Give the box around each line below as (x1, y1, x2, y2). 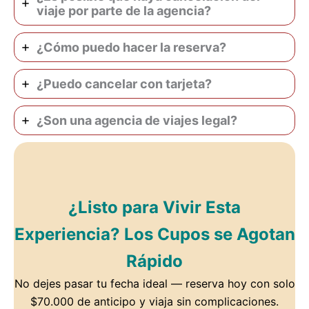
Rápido (126, 251, 183, 272)
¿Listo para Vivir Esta (68, 197, 241, 218)
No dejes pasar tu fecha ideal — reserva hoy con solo (14, 277, 295, 291)
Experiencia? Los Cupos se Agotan (14, 224, 295, 245)
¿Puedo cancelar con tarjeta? (37, 77, 212, 92)
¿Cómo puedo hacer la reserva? (37, 40, 226, 55)
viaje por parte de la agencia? (37, 3, 211, 19)
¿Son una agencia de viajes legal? (37, 113, 237, 128)
